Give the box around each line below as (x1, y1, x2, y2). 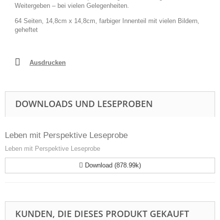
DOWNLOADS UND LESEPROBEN (15, 97, 153, 110)
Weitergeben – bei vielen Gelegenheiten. (15, 1, 129, 9)
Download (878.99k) (83, 161, 141, 169)
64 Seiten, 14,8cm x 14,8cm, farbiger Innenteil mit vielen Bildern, (15, 17, 199, 25)
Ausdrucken (29, 58, 66, 66)
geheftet (15, 26, 42, 33)
